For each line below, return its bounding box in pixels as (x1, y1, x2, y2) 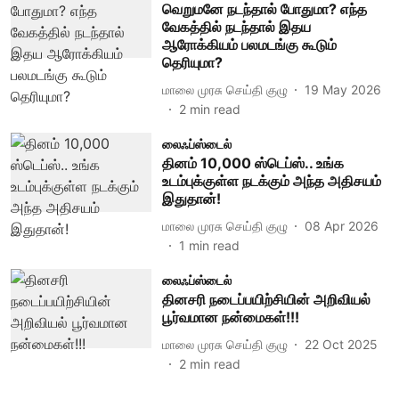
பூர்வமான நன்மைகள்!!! (161, 308, 299, 326)
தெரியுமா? (161, 53, 223, 71)
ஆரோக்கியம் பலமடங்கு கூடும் (161, 36, 337, 53)
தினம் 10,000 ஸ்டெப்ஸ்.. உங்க (161, 154, 344, 172)
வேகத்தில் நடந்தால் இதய (161, 18, 311, 36)
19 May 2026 (304, 81, 381, 97)
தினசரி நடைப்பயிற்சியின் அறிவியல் (161, 290, 370, 308)
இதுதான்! (161, 190, 221, 208)
